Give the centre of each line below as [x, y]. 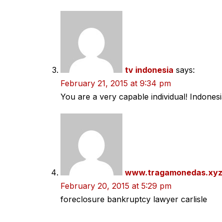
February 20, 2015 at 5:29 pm [116, 186]
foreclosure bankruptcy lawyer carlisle [134, 199]
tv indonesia [149, 70]
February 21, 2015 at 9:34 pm [116, 83]
